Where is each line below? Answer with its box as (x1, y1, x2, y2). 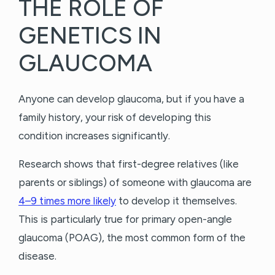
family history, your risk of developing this (18, 111, 211, 124)
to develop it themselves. (116, 195, 237, 207)
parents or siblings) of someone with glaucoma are (18, 176, 252, 189)
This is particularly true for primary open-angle (18, 213, 232, 226)
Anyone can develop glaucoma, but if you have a (18, 93, 244, 106)
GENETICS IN (18, 21, 161, 50)
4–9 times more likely (18, 195, 116, 207)
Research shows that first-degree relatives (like (18, 158, 239, 171)
